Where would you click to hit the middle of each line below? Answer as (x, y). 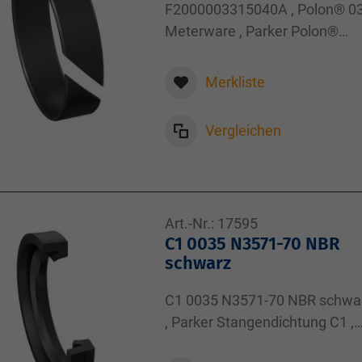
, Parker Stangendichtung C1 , (259, 322)
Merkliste (235, 82)
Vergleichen (243, 130)
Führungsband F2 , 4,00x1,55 (257, 53)
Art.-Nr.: (189, 223)
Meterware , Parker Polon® (252, 31)
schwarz (198, 263)
